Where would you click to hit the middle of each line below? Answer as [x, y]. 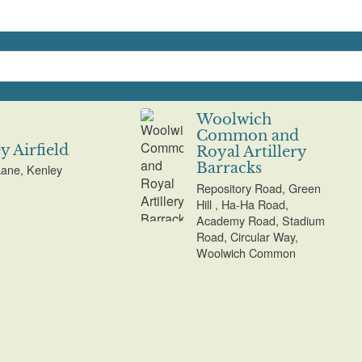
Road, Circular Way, [248, 236]
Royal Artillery [252, 152]
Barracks [229, 168]
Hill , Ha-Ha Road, [243, 204]
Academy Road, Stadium [261, 220]
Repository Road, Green [259, 187]
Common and [248, 136]
